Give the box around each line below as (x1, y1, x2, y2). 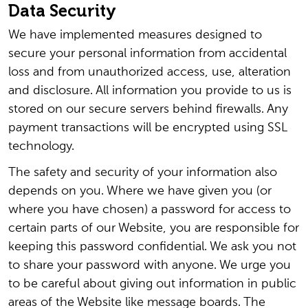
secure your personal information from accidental (8, 47, 287, 60)
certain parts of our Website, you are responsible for (8, 222, 299, 234)
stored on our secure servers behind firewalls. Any (8, 103, 288, 115)
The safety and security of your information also (8, 166, 277, 179)
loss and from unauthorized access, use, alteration (8, 66, 291, 78)
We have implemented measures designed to (8, 29, 262, 41)
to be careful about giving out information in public (8, 278, 296, 290)
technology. (8, 140, 74, 153)
